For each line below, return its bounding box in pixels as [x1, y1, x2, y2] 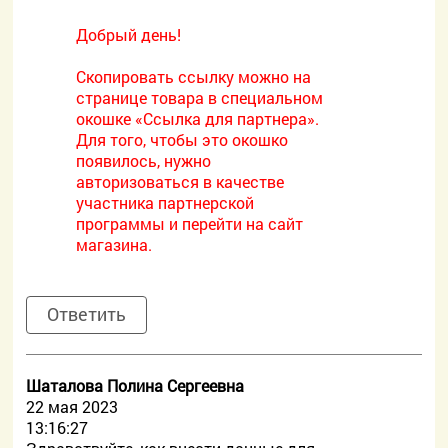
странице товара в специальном [76, 87, 324, 108]
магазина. [76, 234, 153, 255]
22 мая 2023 [26, 396, 119, 417]
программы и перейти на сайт [76, 213, 304, 234]
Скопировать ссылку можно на [76, 66, 312, 87]
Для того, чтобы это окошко [76, 129, 289, 150]
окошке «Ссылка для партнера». [76, 108, 320, 129]
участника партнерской [76, 192, 255, 213]
